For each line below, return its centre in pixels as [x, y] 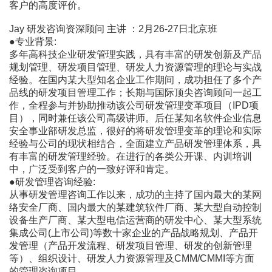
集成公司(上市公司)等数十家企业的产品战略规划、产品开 [134, 233]
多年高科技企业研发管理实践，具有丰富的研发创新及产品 [135, 54]
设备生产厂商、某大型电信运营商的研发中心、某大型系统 [135, 220]
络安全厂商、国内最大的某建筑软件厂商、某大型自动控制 [135, 207]
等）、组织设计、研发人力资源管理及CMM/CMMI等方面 [132, 258]
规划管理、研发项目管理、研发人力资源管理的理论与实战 [135, 67]
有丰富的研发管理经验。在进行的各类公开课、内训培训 [131, 156]
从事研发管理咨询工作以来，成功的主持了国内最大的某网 [135, 194]
